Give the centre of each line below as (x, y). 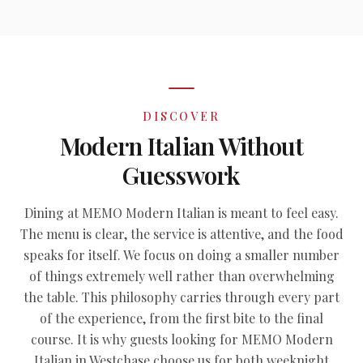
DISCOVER (181, 116)
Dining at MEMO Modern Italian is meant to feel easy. (181, 213)
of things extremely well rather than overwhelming (181, 276)
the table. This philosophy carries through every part (181, 297)
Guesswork (181, 175)
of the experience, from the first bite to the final (181, 318)
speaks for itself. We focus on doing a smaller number (181, 255)
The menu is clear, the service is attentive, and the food (181, 234)
